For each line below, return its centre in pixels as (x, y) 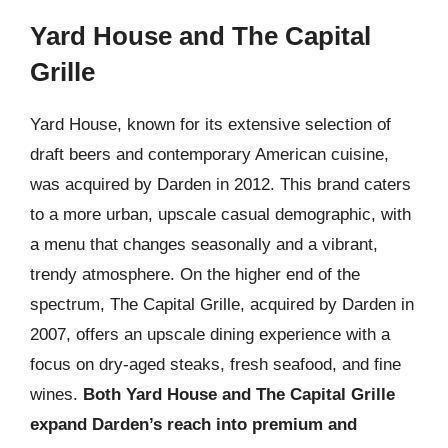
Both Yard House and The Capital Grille (239, 394)
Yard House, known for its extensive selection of (210, 124)
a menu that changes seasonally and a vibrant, (204, 244)
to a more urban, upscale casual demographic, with (220, 214)
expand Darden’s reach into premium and (193, 424)
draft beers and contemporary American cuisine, (209, 154)
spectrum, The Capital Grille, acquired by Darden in (222, 304)
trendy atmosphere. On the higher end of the (195, 274)
